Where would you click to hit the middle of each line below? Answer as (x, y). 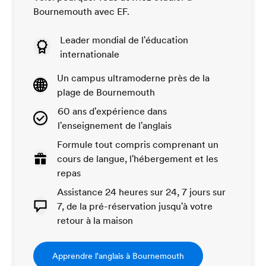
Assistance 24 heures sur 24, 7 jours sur (141, 192)
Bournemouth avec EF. (81, 12)
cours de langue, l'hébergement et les (137, 159)
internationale (90, 54)
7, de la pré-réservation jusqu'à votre (135, 206)
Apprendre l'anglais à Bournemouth (118, 256)
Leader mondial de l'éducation (124, 40)
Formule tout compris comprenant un (138, 145)
